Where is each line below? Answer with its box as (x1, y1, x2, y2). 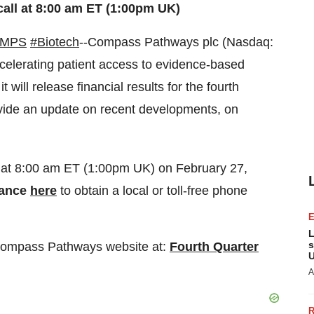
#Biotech (30, 35, 79, 49)
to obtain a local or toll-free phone (57, 184, 247, 198)
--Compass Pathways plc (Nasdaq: (79, 35, 273, 49)
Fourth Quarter (170, 240, 259, 254)
